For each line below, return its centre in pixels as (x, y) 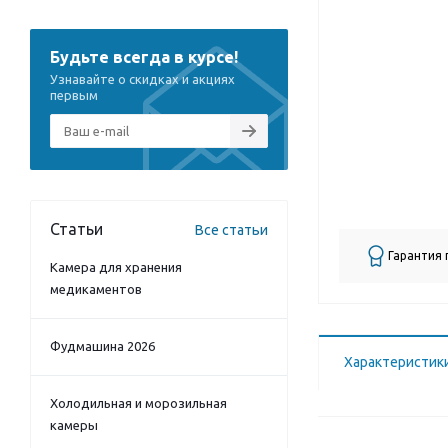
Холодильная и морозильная (138, 403)
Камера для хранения (116, 267)
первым (74, 95)
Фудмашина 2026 (102, 346)
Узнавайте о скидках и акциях (142, 79)
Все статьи (231, 230)
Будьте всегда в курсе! (144, 57)
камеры (74, 425)
